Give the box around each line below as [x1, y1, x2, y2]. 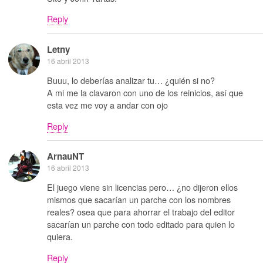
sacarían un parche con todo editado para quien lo [47, 218, 235, 231]
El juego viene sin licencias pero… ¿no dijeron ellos [47, 181, 238, 194]
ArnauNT [47, 149, 84, 163]
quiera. [47, 230, 73, 243]
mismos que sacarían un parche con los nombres [47, 193, 231, 206]
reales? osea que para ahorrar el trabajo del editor [47, 205, 235, 218]
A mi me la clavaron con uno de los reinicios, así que [47, 86, 243, 99]
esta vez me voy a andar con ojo [47, 99, 168, 112]
